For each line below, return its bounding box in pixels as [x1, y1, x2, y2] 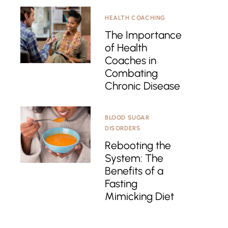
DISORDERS [105, 124, 141, 132]
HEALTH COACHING [105, 14, 165, 21]
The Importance [105, 28, 182, 41]
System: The [105, 151, 163, 164]
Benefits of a [105, 164, 163, 177]
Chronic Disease [105, 79, 180, 92]
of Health [105, 41, 147, 54]
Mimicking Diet [105, 189, 174, 203]
